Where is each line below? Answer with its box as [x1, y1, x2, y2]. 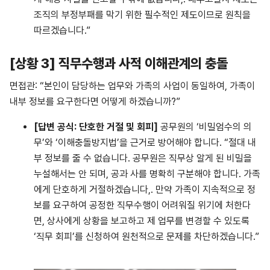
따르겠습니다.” [34, 24, 90, 36]
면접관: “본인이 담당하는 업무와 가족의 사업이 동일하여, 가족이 [10, 80, 255, 92]
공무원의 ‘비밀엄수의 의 [158, 121, 252, 133]
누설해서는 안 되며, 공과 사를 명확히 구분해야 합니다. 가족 [34, 168, 260, 180]
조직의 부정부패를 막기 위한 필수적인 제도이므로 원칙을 [34, 8, 251, 20]
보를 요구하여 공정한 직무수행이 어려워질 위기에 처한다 [34, 199, 251, 212]
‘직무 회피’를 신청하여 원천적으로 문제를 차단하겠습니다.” [34, 231, 259, 243]
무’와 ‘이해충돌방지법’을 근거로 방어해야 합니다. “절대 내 [34, 137, 256, 149]
